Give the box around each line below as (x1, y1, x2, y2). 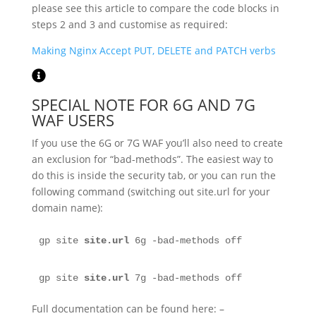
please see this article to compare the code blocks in (31, 1, 279, 15)
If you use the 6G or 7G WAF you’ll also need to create (31, 136, 283, 150)
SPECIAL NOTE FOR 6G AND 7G (31, 94, 255, 115)
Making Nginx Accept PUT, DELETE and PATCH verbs (31, 44, 276, 57)
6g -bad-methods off (128, 235, 242, 246)
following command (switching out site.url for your (31, 185, 270, 198)
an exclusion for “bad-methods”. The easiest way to (31, 152, 273, 166)
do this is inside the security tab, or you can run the (31, 169, 276, 182)
